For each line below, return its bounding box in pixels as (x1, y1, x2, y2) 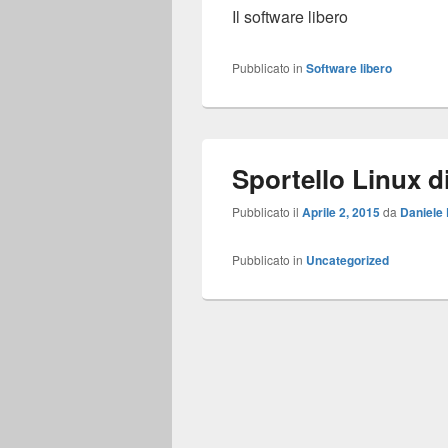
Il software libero (232, 5, 348, 28)
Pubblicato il (232, 203, 302, 220)
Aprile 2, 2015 (302, 203, 380, 221)
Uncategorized (306, 251, 389, 269)
